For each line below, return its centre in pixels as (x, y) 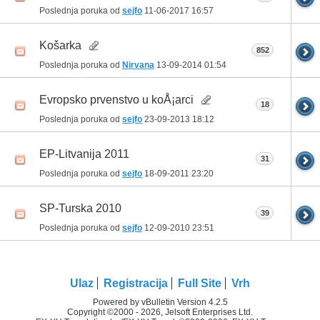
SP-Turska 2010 (80, 208)
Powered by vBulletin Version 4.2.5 (160, 302)
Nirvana (138, 65)
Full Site (200, 283)
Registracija (136, 283)
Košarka (60, 45)
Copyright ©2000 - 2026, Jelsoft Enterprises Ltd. (160, 312)
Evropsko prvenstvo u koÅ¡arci (116, 99)
